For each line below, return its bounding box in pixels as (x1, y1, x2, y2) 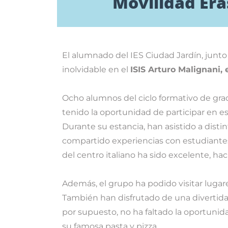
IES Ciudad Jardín (130, 50, 202, 61)
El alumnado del (62, 50, 130, 61)
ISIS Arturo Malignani (130, 65, 220, 75)
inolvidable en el (62, 65, 130, 75)
